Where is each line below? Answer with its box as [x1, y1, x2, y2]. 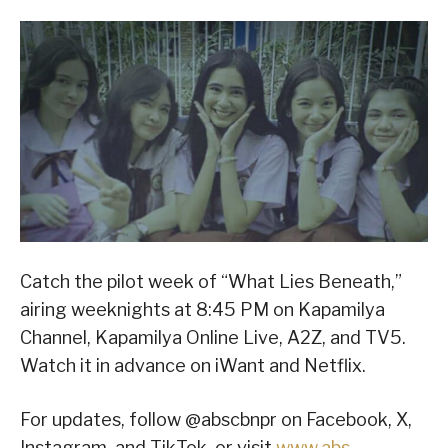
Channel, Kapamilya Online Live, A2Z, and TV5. [20, 326, 406, 348]
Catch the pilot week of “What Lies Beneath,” [20, 270, 402, 292]
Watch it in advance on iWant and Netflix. [20, 354, 366, 376]
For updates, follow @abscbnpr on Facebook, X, [20, 408, 412, 430]
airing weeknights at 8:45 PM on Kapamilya [20, 298, 385, 320]
